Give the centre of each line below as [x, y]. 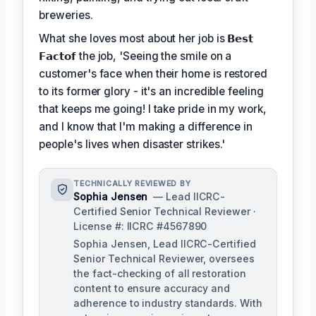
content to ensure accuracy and [152, 288]
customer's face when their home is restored [153, 73]
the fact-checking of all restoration [160, 273]
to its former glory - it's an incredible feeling [151, 91]
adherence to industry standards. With [168, 303]
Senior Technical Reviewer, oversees [164, 258]
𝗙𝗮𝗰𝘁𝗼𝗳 [59, 56]
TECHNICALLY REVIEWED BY [132, 183]
